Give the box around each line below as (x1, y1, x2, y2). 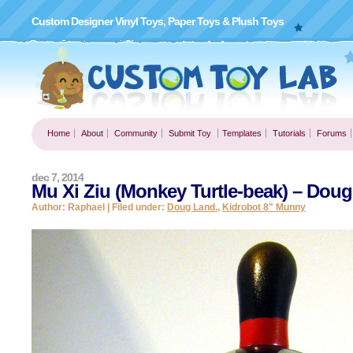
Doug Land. (167, 202, 217, 213)
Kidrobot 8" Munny (222, 202, 306, 213)
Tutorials (273, 128, 306, 138)
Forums (317, 128, 347, 138)
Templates (222, 128, 262, 138)
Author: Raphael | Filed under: (32, 202, 167, 213)
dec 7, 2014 (32, 171, 84, 184)
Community (114, 128, 158, 138)
